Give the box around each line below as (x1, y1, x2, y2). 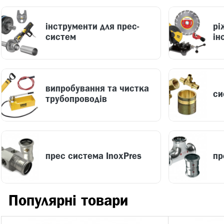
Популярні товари (8, 195, 128, 208)
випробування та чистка (45, 85, 149, 93)
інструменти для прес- (45, 23, 139, 31)
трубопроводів (45, 96, 107, 103)
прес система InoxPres (45, 152, 141, 160)
